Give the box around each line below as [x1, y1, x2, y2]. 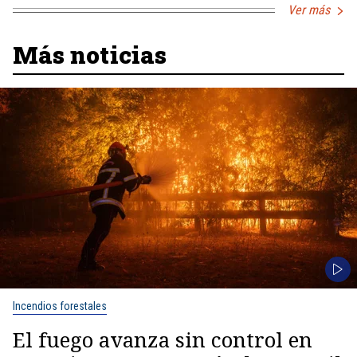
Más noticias [13, 39, 167, 70]
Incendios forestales [13, 300, 107, 312]
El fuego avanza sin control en [13, 325, 312, 354]
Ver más [288, 2, 330, 18]
